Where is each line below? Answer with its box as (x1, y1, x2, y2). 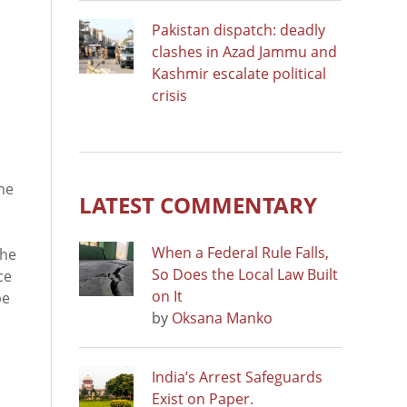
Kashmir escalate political (152, 63, 326, 84)
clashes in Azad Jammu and (152, 41, 337, 62)
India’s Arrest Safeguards (152, 366, 323, 387)
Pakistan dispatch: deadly (152, 19, 325, 40)
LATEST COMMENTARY (79, 189, 317, 220)
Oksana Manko (172, 307, 273, 328)
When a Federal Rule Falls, (152, 242, 329, 263)
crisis (152, 84, 187, 105)
